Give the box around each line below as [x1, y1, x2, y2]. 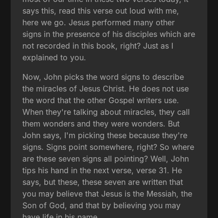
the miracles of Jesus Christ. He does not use [22, 84, 189, 94]
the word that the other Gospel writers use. [22, 95, 180, 106]
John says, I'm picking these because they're [22, 130, 188, 141]
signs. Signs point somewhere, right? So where [22, 142, 195, 152]
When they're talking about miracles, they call [22, 107, 190, 117]
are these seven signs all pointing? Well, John [22, 154, 189, 164]
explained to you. [22, 53, 87, 63]
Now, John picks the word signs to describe [22, 72, 184, 82]
